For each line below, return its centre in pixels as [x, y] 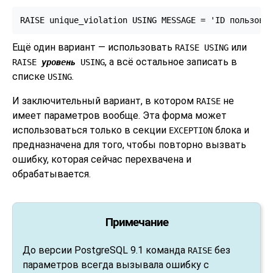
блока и [231, 130]
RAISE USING [202, 47]
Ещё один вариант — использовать [94, 47]
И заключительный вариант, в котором [104, 101]
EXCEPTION [191, 130]
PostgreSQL [101, 250]
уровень [58, 62]
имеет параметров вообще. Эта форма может [119, 115]
